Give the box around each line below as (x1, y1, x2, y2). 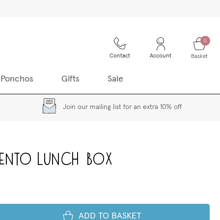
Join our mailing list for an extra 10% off (63, 104, 182, 110)
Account (150, 53, 171, 59)
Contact (110, 53, 130, 59)
